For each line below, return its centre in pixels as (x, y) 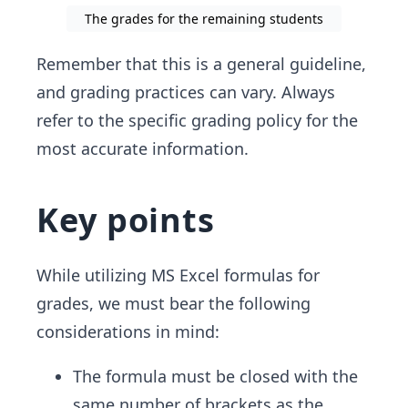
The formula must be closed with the (215, 377)
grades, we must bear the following (173, 304)
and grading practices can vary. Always (186, 92)
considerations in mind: (128, 332)
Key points (126, 220)
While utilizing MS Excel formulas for (178, 275)
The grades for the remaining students (204, 19)
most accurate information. (143, 149)
